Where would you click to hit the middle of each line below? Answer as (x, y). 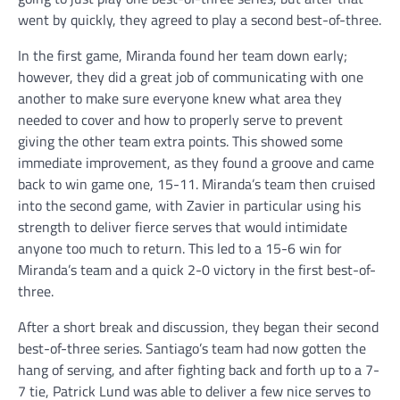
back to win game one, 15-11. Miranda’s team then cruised (196, 184)
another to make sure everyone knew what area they (180, 99)
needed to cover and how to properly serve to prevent (180, 120)
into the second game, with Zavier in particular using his (189, 206)
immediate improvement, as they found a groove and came (196, 163)
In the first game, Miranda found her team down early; (183, 56)
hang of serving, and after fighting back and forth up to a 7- (199, 370)
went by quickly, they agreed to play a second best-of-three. (200, 20)
